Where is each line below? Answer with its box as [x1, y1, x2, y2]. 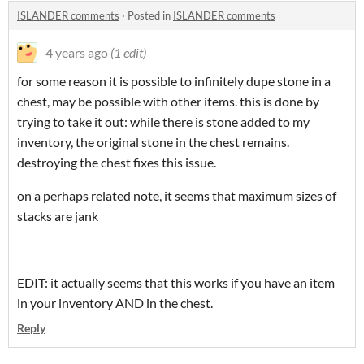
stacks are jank [17, 207, 98, 223]
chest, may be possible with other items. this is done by [17, 93, 319, 109]
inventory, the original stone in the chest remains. [17, 133, 289, 149]
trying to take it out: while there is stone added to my [17, 113, 310, 129]
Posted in [128, 8, 173, 22]
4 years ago [45, 44, 108, 60]
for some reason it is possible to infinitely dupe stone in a [17, 72, 331, 89]
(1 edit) [110, 44, 146, 60]
